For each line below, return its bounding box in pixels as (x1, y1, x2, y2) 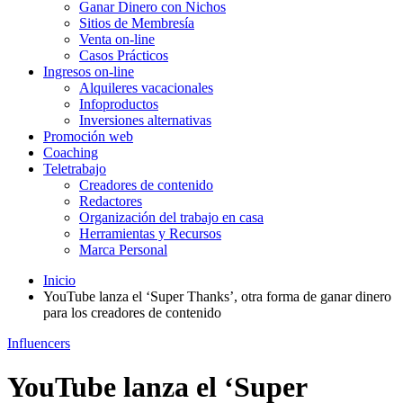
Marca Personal (79, 242, 167, 257)
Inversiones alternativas (79, 112, 211, 128)
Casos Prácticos (79, 48, 168, 63)
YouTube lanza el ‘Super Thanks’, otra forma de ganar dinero (43, 289, 391, 304)
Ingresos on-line (43, 64, 134, 79)
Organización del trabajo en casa (79, 210, 264, 225)
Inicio (43, 273, 76, 288)
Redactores (79, 193, 142, 209)
